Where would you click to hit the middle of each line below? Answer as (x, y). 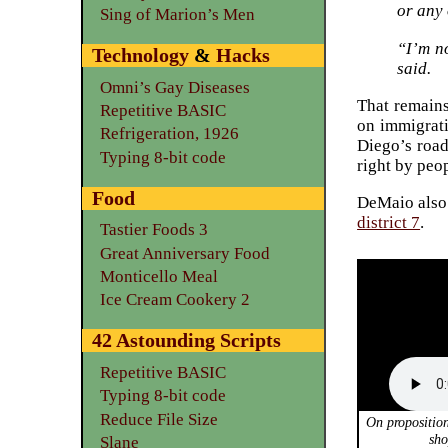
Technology (141, 55)
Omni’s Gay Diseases (174, 87)
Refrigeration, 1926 (169, 134)
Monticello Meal (158, 277)
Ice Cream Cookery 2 (174, 300)
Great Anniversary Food (184, 253)
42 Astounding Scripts (187, 340)
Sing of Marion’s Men (177, 15)
